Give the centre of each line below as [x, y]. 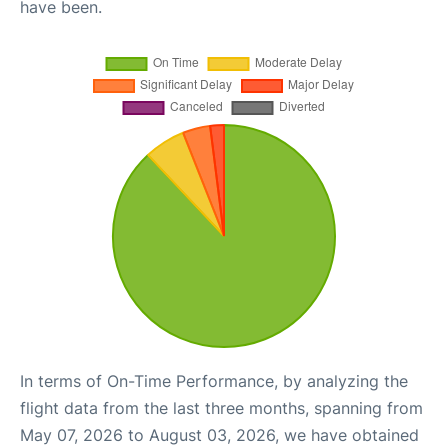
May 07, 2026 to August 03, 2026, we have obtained [219, 435]
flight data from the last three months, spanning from [221, 408]
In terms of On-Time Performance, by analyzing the [214, 381]
